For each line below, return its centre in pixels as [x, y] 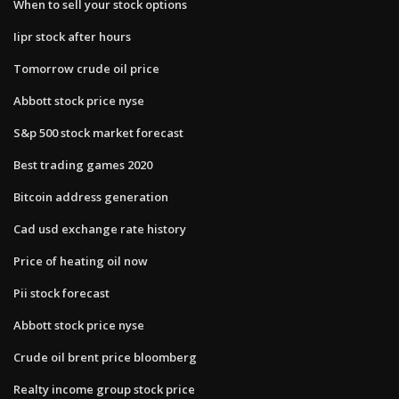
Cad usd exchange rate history [100, 228]
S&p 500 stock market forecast [98, 132]
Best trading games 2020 [83, 164]
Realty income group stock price [104, 389]
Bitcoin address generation [91, 196]
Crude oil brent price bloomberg [105, 357]
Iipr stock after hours [72, 36]
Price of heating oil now [81, 261]
